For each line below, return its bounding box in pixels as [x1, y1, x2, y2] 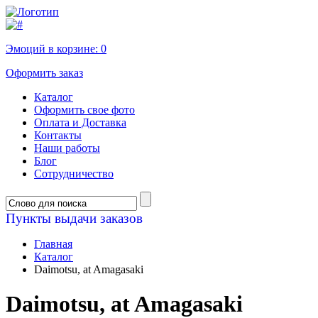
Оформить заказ [6, 67, 83, 79]
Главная [34, 238, 72, 250]
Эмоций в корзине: [6, 43, 101, 55]
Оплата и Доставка [34, 116, 126, 128]
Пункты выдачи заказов [6, 211, 143, 226]
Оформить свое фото [34, 104, 135, 116]
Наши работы [34, 142, 100, 154]
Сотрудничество [34, 168, 114, 180]
